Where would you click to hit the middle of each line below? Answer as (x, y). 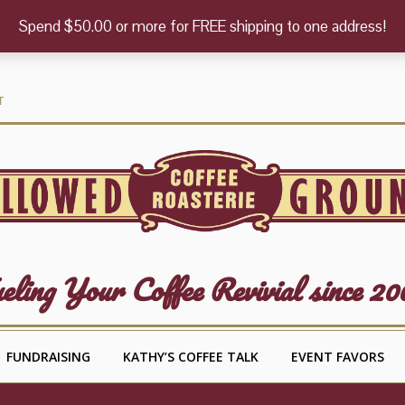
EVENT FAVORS (338, 356)
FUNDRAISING (48, 356)
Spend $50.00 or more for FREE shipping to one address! (202, 26)
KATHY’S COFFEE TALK (191, 356)
